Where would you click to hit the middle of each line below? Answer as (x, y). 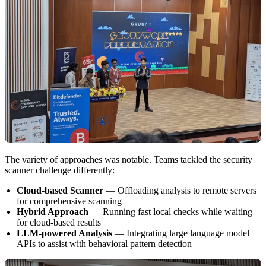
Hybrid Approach (53, 211)
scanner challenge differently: (60, 170)
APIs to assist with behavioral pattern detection (104, 243)
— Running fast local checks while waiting (170, 211)
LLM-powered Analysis (64, 233)
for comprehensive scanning (69, 201)
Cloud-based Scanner (60, 190)
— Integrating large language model (181, 233)
